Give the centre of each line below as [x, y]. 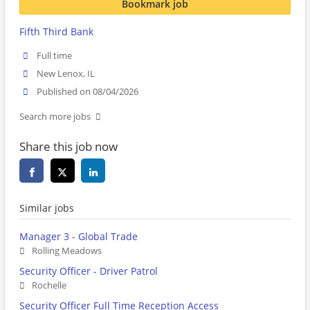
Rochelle [49, 286]
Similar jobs [47, 208]
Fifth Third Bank [56, 31]
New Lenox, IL [66, 74]
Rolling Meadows [67, 251]
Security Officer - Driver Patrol [89, 271]
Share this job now [69, 147]
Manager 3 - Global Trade [79, 237]
